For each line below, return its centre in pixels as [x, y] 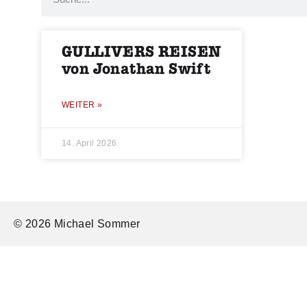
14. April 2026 [89, 143]
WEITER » [82, 105]
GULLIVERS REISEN [142, 52]
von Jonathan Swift [136, 69]
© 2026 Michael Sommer [77, 223]
